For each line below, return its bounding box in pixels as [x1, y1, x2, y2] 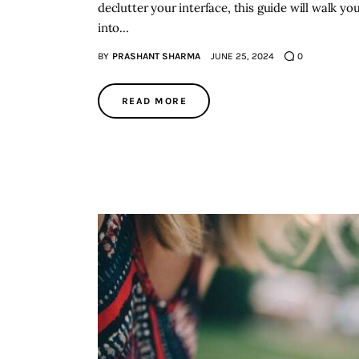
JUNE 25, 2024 [210, 50, 274, 63]
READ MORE [122, 95, 187, 107]
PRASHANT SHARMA [111, 50, 200, 63]
